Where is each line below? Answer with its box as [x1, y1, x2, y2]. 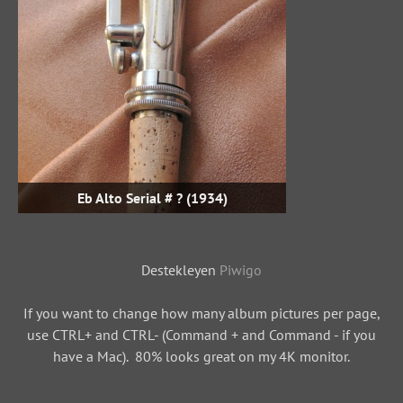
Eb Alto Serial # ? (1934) [76, 189, 228, 208]
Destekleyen [141, 261, 219, 280]
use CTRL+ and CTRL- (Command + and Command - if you [27, 326, 376, 345]
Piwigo [219, 261, 262, 280]
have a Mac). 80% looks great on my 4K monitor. [53, 347, 350, 366]
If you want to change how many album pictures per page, [22, 304, 381, 323]
